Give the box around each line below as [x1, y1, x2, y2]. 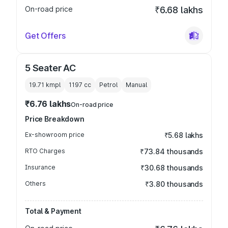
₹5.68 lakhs [164, 131, 203, 139]
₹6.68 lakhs [154, 5, 203, 15]
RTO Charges [25, 147, 65, 155]
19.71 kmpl [29, 81, 61, 89]
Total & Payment [25, 207, 81, 215]
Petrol [99, 81, 118, 89]
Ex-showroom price [25, 131, 84, 138]
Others [25, 180, 46, 187]
